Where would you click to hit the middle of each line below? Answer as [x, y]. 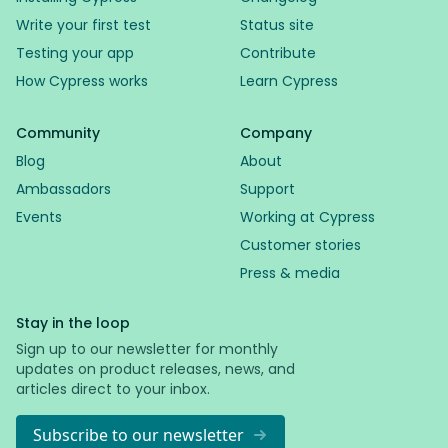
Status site [277, 25]
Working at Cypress [307, 217]
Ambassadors [63, 189]
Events [39, 217]
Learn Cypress [289, 81]
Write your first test [83, 25]
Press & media [290, 273]
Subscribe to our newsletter [138, 435]
